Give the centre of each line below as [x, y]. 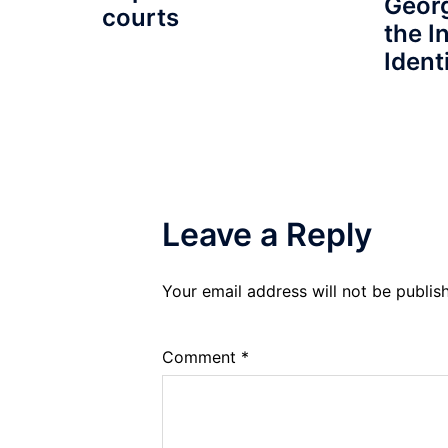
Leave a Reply [267, 235]
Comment [201, 357]
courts [140, 18]
